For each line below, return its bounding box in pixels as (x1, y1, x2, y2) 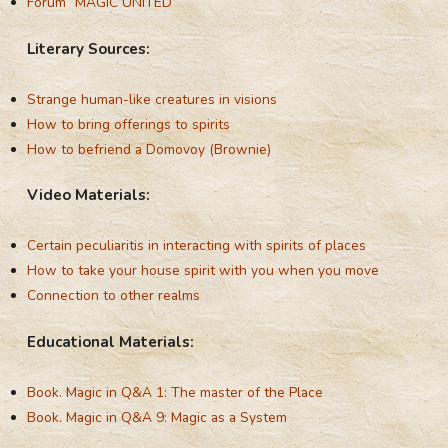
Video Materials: (27, 185, 151, 206)
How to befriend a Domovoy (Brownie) (27, 139, 272, 159)
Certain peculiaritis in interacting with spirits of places (27, 236, 367, 256)
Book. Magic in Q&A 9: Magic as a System (27, 407, 288, 427)
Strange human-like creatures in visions (27, 89, 278, 109)
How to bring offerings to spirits (27, 114, 231, 134)
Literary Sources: (27, 38, 151, 59)
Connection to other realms (27, 286, 201, 306)
